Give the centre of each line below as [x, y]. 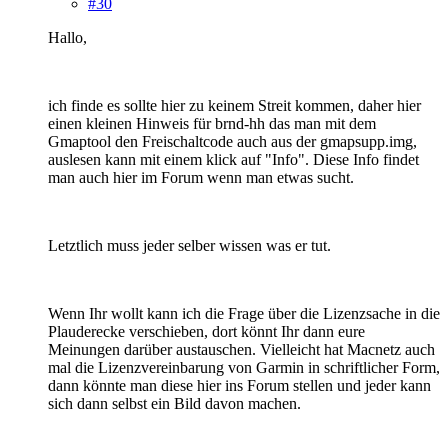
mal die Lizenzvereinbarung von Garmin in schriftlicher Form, [244, 367]
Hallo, [67, 37]
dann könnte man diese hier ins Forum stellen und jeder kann [239, 385]
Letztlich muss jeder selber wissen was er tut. [189, 245]
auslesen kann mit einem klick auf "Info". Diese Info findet [233, 159]
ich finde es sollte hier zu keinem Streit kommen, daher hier [234, 105]
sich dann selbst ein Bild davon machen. [174, 403]
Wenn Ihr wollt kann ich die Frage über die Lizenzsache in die [244, 313]
